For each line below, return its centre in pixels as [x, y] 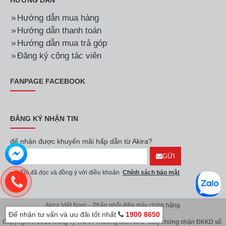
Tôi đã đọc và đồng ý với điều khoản [71, 173]
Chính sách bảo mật [151, 173]
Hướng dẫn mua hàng [58, 18]
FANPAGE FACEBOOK [48, 81]
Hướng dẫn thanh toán [59, 31]
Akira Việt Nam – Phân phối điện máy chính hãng [113, 205]
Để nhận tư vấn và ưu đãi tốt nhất [63, 214]
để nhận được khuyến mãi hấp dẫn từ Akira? [81, 141]
